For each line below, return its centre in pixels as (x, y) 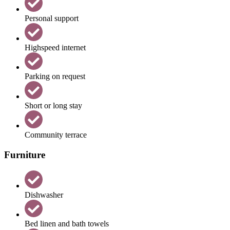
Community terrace (56, 135)
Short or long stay (53, 106)
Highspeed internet (55, 47)
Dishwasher (44, 195)
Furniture (25, 155)
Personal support (52, 18)
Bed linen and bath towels (67, 224)
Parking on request (55, 76)
